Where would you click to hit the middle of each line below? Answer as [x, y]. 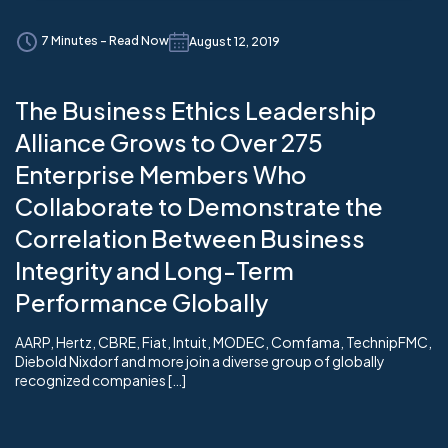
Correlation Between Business [190, 237]
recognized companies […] [100, 379]
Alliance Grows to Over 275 [169, 141]
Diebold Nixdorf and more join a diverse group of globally [200, 360]
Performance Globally [141, 301]
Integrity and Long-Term [154, 269]
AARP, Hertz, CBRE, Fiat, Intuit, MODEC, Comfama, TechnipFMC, [223, 341]
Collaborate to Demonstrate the [199, 205]
